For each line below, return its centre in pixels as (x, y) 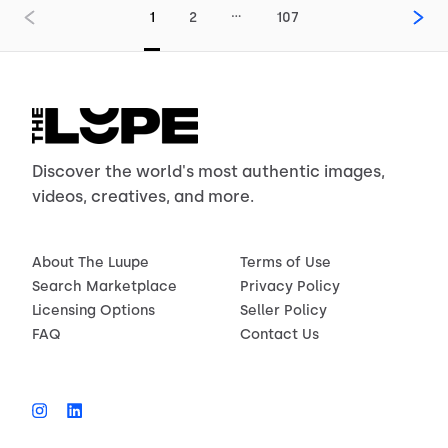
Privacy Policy (290, 286)
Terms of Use (285, 262)
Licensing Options (93, 310)
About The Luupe (90, 262)
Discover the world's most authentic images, (208, 171)
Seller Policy (283, 310)
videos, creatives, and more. (143, 196)
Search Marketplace (104, 286)
